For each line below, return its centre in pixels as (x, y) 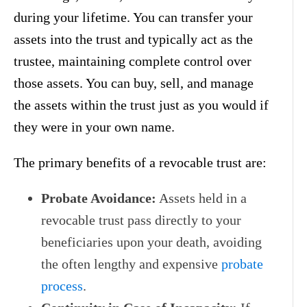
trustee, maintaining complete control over (133, 61)
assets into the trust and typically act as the (133, 39)
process (62, 285)
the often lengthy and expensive (131, 263)
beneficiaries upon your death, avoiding (151, 242)
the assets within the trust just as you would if (141, 105)
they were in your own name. (94, 126)
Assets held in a (201, 198)
